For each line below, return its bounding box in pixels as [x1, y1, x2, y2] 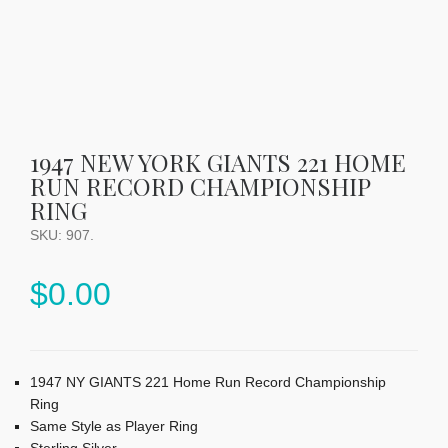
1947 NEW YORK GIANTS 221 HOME [30, 145, 406, 178]
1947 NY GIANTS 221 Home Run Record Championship [30, 373, 386, 390]
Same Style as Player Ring [30, 417, 198, 434]
